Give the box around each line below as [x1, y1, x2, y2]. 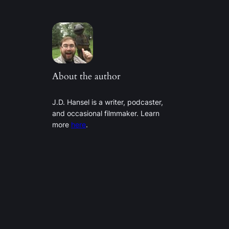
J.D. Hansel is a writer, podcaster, [52, 97, 164, 106]
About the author [52, 70, 121, 82]
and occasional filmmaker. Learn [52, 108, 160, 118]
